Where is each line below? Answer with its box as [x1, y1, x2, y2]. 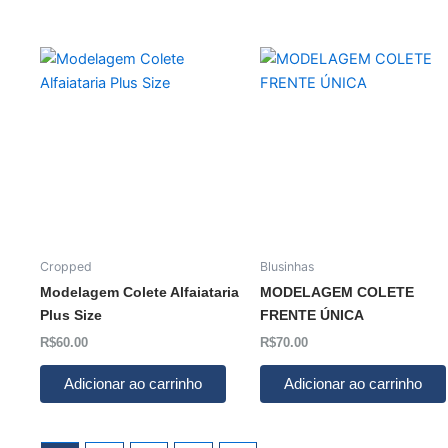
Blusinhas [260, 258, 314, 274]
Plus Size [40, 307, 102, 324]
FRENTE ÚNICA [260, 307, 364, 324]
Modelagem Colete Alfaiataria [40, 284, 239, 301]
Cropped [40, 258, 92, 274]
